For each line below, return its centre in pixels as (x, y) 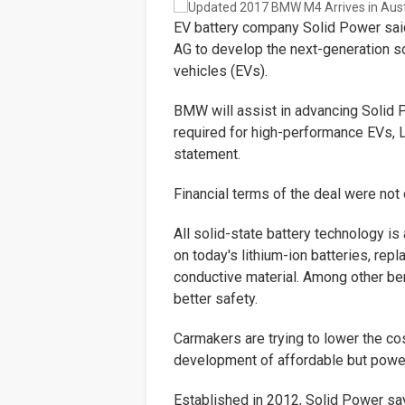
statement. (207, 154)
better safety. (216, 299)
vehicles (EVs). (221, 71)
